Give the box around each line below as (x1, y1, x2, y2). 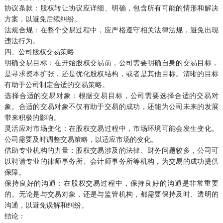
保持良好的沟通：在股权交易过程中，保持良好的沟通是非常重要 (4, 179, 219, 187)
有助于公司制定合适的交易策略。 (4, 80, 109, 89)
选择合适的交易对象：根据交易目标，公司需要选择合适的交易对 (4, 91, 219, 100)
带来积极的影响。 (4, 113, 60, 121)
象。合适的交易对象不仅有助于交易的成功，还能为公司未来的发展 (4, 102, 219, 111)
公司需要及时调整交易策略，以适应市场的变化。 (4, 135, 158, 143)
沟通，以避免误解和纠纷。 (4, 201, 88, 209)
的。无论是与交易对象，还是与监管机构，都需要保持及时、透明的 (4, 190, 219, 198)
